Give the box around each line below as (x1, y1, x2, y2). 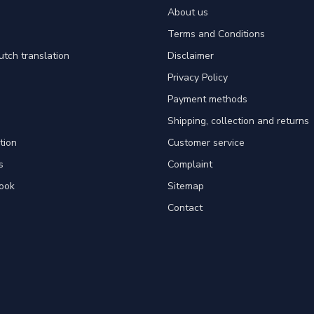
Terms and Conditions (168, 27, 265, 41)
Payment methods (168, 93, 247, 107)
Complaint (168, 158, 212, 172)
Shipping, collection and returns (168, 114, 309, 128)
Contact (168, 201, 203, 215)
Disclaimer (168, 49, 214, 63)
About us (168, 6, 208, 20)
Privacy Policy (168, 71, 228, 85)
